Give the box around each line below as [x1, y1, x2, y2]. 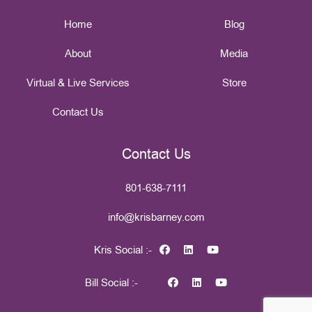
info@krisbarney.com [107, 210, 205, 225]
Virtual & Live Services [26, 75, 130, 91]
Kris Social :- [93, 242, 152, 258]
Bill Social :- [85, 275, 138, 290]
